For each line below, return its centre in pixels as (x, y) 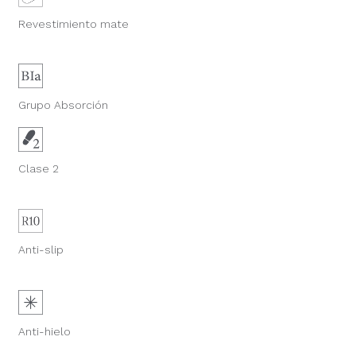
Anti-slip (41, 250)
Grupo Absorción (63, 105)
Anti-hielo (44, 331)
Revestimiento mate (73, 23)
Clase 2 (38, 169)
